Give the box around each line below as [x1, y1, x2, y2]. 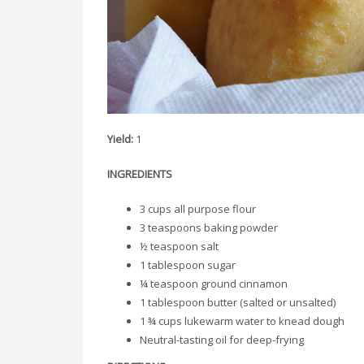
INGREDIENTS [107, 167, 172, 181]
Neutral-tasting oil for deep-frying [140, 332, 304, 347]
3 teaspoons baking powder [140, 220, 278, 235]
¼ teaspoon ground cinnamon [140, 276, 288, 291]
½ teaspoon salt [140, 239, 219, 253]
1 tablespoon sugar [140, 258, 236, 272]
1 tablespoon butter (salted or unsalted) [140, 295, 336, 310]
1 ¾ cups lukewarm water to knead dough [140, 314, 344, 328]
